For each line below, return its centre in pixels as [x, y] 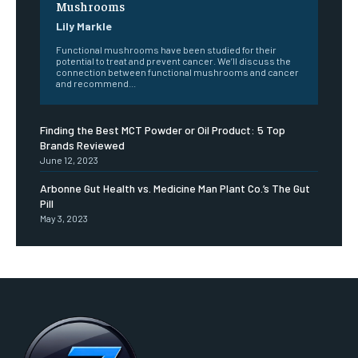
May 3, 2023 [64, 218]
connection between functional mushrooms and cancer [177, 72]
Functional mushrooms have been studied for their [166, 49]
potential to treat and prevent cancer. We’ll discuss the [173, 60]
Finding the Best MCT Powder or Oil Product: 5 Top [163, 129]
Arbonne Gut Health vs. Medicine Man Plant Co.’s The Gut [175, 188]
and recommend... [96, 83]
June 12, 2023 [69, 159]
